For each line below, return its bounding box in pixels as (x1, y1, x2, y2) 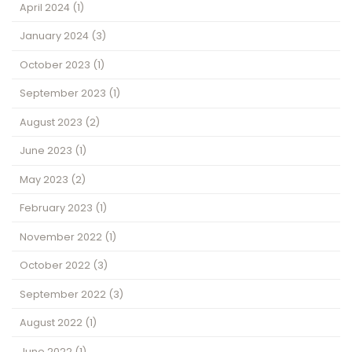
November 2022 (20, 229, 105, 244)
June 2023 (20, 144, 75, 158)
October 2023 (20, 57, 93, 71)
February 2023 (20, 201, 96, 215)
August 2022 (20, 316, 86, 330)
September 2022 (20, 287, 109, 301)
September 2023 (20, 86, 109, 101)
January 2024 (20, 29, 92, 43)
